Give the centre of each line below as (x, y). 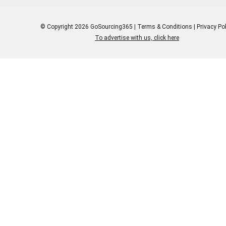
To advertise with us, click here (137, 38)
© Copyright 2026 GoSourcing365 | (89, 26)
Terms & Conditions (164, 26)
